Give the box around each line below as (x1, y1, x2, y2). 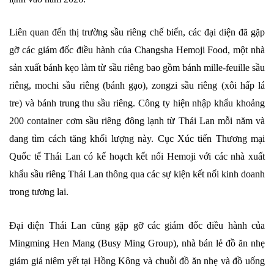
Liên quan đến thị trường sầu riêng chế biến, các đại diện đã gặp (9, 27, 265, 38)
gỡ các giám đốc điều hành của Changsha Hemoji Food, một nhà (9, 45, 265, 56)
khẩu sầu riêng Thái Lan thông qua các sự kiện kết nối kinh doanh (9, 169, 265, 180)
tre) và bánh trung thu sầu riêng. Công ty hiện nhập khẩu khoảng (9, 98, 265, 109)
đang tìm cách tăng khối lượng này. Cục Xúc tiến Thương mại (9, 133, 265, 144)
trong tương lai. (9, 187, 68, 198)
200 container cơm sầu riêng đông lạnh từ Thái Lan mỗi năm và (9, 116, 265, 127)
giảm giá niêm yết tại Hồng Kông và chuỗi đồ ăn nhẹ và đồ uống (9, 256, 265, 267)
